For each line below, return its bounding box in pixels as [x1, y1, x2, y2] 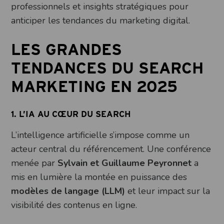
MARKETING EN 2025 [11, 76, 178, 96]
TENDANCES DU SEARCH [11, 58, 204, 77]
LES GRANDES [11, 39, 122, 59]
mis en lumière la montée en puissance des [11, 170, 187, 183]
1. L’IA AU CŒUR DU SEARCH [11, 108, 131, 119]
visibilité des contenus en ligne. [11, 198, 137, 211]
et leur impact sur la [125, 184, 210, 197]
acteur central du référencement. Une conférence [11, 142, 211, 155]
